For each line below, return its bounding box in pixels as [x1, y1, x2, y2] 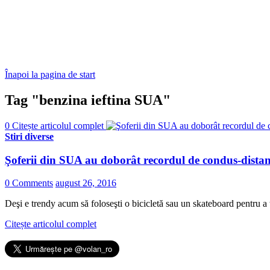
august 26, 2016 [55, 178, 116, 189]
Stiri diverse [5, 131, 54, 142]
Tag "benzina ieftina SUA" [5, 92, 171, 108]
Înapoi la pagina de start [5, 69, 95, 80]
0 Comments [5, 178, 53, 189]
